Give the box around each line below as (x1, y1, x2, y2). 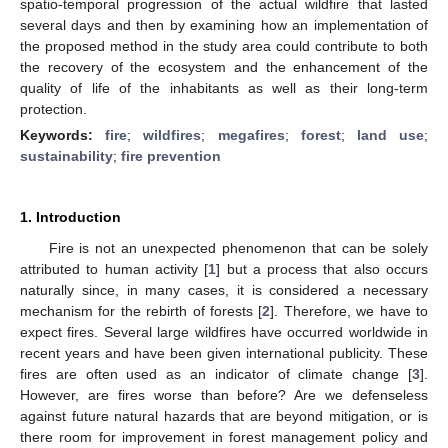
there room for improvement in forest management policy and (20, 428, 428, 445)
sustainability (20, 147, 113, 164)
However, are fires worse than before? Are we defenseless (20, 386, 428, 403)
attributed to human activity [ (20, 260, 209, 277)
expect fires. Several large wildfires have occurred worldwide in (20, 323, 428, 340)
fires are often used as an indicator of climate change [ (20, 365, 412, 382)
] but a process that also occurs (216, 260, 429, 277)
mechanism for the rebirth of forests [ (20, 302, 263, 319)
